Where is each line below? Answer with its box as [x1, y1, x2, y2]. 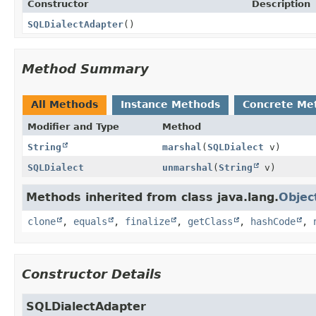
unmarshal [162, 162, 213, 173]
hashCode [250, 215, 296, 227]
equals [73, 215, 107, 227]
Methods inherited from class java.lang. [26, 190, 279, 204]
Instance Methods [121, 98, 220, 110]
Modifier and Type [28, 121, 119, 132]
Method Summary [22, 61, 149, 76]
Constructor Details [22, 266, 162, 281]
